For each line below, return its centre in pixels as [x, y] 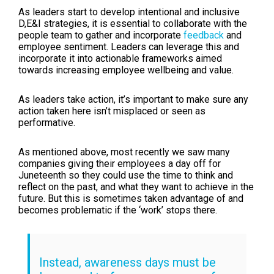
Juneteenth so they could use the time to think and [126, 175]
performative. [47, 122]
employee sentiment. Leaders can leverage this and [129, 47]
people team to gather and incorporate [100, 35]
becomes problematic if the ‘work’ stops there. [118, 210]
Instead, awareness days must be [128, 262]
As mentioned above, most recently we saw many [124, 152]
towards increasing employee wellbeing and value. [126, 70]
